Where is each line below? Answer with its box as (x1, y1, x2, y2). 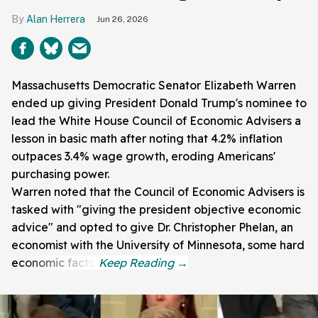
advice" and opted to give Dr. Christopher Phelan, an (11, 220, 293, 235)
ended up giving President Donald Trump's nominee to (11, 96, 307, 111)
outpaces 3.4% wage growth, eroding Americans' (11, 149, 275, 164)
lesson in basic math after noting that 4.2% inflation (11, 131, 283, 146)
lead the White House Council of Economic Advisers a (11, 114, 301, 128)
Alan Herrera (26, 13, 85, 26)
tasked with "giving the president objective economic (11, 202, 301, 217)
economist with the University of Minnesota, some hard (11, 238, 305, 253)
